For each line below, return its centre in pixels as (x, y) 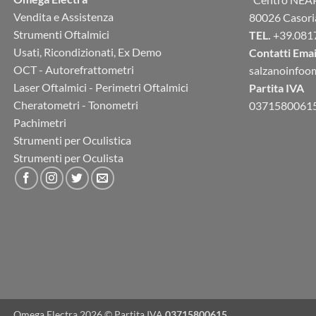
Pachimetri (40, 123)
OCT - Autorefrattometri (74, 70)
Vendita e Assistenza (63, 17)
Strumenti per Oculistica (72, 140)
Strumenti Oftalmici (61, 35)
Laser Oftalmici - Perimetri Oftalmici (101, 87)
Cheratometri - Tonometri (76, 105)
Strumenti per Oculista (68, 158)
